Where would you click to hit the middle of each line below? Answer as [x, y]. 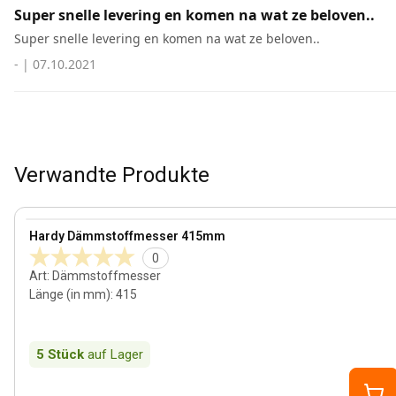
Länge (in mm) [70, 294]
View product [65, 228]
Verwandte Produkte [112, 175]
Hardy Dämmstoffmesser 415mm [127, 236]
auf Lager [115, 354]
